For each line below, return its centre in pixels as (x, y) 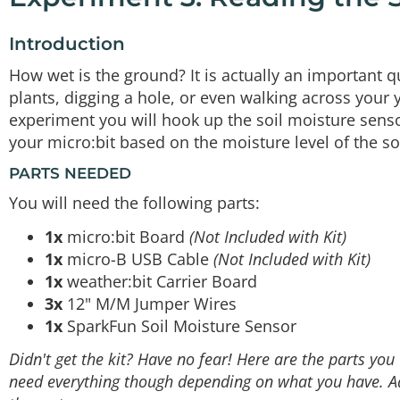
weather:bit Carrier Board (160, 281)
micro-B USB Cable (138, 258)
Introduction (67, 43)
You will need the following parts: (134, 203)
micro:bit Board (126, 236)
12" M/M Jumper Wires (150, 303)
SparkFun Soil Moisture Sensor (179, 325)
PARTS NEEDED (70, 173)
